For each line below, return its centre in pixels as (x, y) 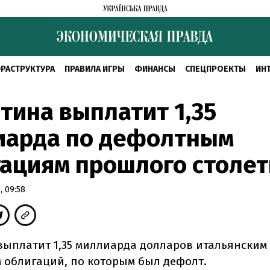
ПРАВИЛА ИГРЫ (95, 69)
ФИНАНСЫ (155, 69)
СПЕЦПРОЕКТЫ (215, 69)
